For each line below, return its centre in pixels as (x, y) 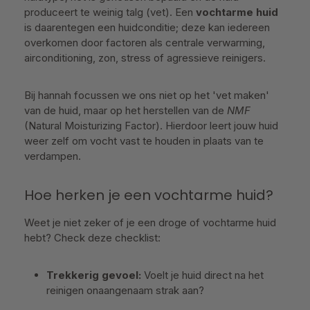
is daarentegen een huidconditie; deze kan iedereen (147, 27)
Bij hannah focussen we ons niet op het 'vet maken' (147, 95)
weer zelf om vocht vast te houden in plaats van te (144, 141)
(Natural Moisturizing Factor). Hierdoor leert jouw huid (151, 126)
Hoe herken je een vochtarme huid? (149, 195)
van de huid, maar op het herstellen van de (126, 110)
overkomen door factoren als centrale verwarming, (145, 43)
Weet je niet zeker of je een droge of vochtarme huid (150, 222)
